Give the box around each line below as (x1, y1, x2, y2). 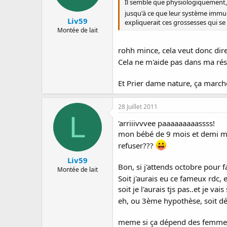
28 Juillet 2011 (118, 102, 158, 111)
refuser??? (118, 140, 156, 150)
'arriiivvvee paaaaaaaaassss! (118, 118, 215, 128)
